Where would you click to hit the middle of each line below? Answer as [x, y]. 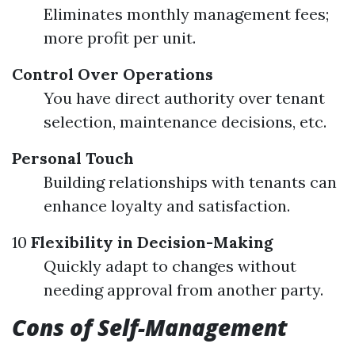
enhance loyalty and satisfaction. [167, 206]
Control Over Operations [113, 74]
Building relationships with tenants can [190, 182]
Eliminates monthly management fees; [186, 14]
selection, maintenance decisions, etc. [185, 122]
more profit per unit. [120, 38]
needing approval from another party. [183, 290]
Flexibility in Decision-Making [150, 242]
